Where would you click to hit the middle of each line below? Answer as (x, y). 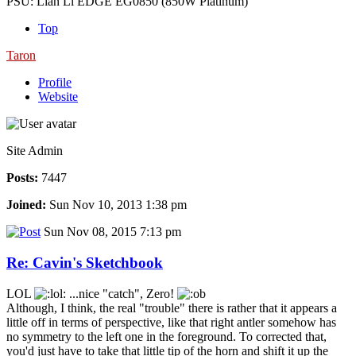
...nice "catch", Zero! (122, 293)
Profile (55, 83)
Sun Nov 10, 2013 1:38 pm (116, 205)
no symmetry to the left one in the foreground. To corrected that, (166, 336)
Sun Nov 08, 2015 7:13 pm (111, 232)
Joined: (26, 205)
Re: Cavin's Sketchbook (85, 262)
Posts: (22, 178)
